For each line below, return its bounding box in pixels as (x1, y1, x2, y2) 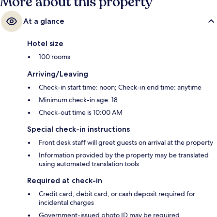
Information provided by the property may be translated (39, 151, 209, 160)
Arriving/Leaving (27, 69, 88, 79)
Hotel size (27, 39, 63, 48)
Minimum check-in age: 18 (39, 95, 118, 105)
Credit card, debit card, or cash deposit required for (39, 189, 195, 199)
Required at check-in (27, 176, 102, 186)
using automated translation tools (39, 159, 139, 169)
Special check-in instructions (27, 124, 130, 134)
